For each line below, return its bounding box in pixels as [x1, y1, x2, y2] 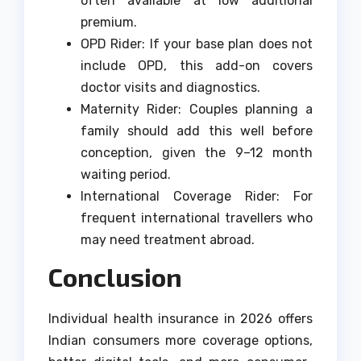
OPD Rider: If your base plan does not [81, 35, 313, 52]
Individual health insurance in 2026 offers [48, 311, 313, 327]
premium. [81, 14, 137, 30]
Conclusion [48, 261, 182, 293]
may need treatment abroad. [81, 231, 255, 247]
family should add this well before [81, 122, 313, 139]
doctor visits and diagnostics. [81, 79, 260, 95]
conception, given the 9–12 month [81, 144, 313, 160]
